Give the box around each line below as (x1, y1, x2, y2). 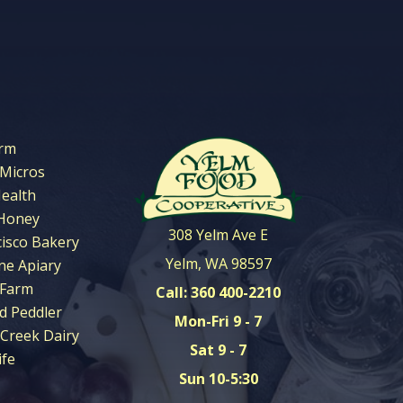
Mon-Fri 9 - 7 (175, 311, 263, 332)
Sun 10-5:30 (178, 369, 258, 390)
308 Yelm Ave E (168, 225, 269, 246)
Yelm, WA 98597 (165, 254, 272, 274)
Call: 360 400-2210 (156, 282, 282, 303)
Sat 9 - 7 (190, 340, 247, 361)
